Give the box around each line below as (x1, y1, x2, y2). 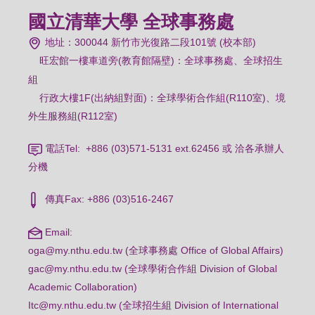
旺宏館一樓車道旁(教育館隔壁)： (39, 55, 185, 67)
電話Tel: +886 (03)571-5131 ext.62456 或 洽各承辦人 (42, 143, 285, 155)
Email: (42, 226, 73, 238)
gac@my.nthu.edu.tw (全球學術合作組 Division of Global (28, 262, 278, 274)
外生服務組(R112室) (28, 110, 118, 122)
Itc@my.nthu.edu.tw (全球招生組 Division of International (28, 299, 279, 311)
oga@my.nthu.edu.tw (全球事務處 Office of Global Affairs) (28, 244, 284, 256)
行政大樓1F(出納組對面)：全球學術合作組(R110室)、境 (28, 92, 286, 104)
